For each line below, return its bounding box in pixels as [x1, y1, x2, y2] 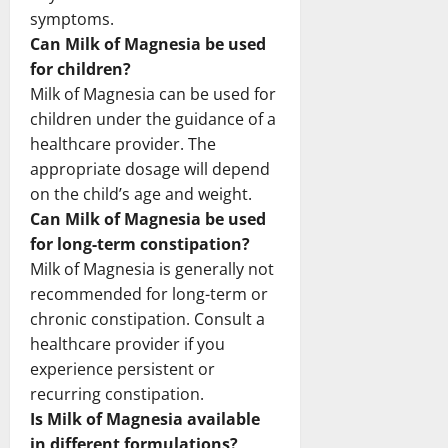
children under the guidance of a [30, 107, 276, 130]
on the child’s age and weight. [30, 182, 252, 205]
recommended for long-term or [30, 282, 268, 305]
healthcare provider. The [30, 132, 216, 155]
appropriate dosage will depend [30, 157, 270, 180]
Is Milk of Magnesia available [30, 407, 260, 430]
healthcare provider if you [30, 332, 225, 355]
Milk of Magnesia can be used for [30, 82, 276, 105]
